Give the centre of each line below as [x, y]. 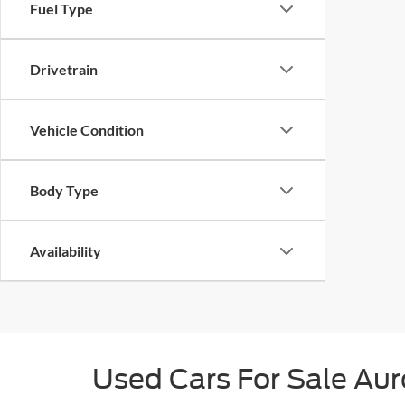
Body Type [64, 190]
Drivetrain [64, 69]
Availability [66, 251]
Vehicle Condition [87, 130]
